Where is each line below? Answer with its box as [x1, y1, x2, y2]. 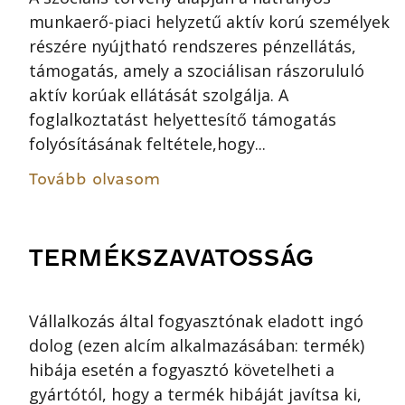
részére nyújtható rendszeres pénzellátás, [29, 35, 356, 58]
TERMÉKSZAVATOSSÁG [29, 245, 314, 270]
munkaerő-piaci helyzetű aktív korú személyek [29, 11, 390, 33]
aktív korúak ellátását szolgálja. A [29, 84, 288, 107]
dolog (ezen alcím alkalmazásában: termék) [29, 334, 364, 357]
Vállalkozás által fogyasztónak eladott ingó [29, 310, 363, 333]
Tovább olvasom [29, 171, 160, 188]
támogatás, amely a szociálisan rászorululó [29, 60, 364, 82]
